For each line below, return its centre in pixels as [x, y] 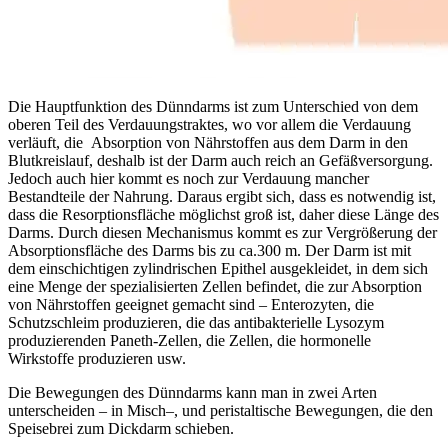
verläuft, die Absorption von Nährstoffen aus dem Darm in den [208, 142]
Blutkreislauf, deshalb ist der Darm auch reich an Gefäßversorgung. [220, 160]
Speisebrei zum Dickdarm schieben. [121, 428]
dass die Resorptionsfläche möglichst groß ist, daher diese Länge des [223, 214]
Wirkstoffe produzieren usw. [97, 358]
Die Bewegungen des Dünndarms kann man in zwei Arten [192, 392]
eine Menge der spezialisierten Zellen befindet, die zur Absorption [215, 286]
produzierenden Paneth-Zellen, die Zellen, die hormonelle [189, 340]
